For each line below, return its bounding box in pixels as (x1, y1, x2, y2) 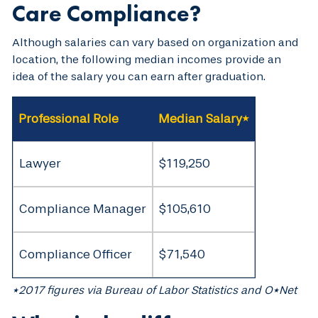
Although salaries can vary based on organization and (12, 35, 298, 49)
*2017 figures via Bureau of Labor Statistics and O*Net (12, 283, 297, 297)
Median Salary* (158, 111, 249, 126)
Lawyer (19, 155, 61, 171)
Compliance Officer (19, 246, 132, 262)
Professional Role (18, 111, 119, 126)
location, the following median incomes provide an (12, 52, 281, 66)
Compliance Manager (19, 201, 146, 216)
